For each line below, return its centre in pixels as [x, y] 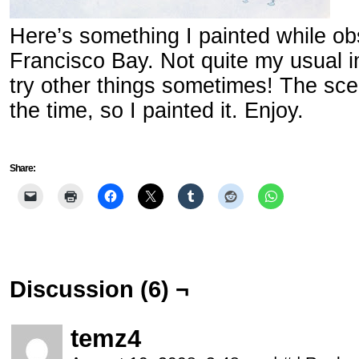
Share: [22, 168]
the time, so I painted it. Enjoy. [157, 111]
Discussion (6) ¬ [99, 289]
